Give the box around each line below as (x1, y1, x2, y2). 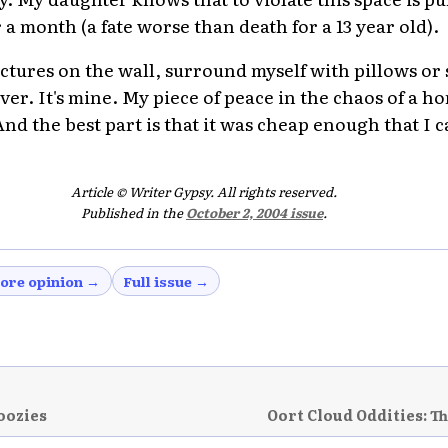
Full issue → (122, 270, 209, 291)
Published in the (81, 203, 186, 223)
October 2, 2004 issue (186, 203, 323, 223)
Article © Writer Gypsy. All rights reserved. (71, 181, 337, 201)
